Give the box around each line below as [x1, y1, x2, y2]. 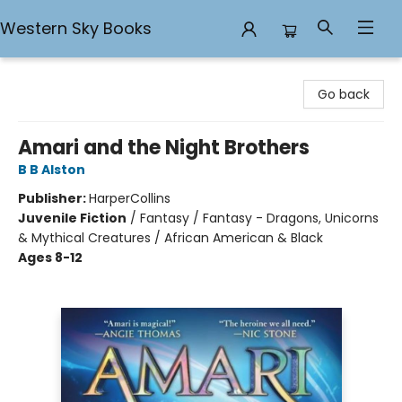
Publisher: [18, 189, 89, 207]
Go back [318, 85, 370, 103]
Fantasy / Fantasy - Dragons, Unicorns [140, 209, 379, 227]
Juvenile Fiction [18, 209, 127, 227]
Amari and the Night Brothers [18, 134, 310, 162]
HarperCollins [89, 189, 170, 207]
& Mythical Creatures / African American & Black [18, 229, 323, 247]
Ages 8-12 [18, 249, 83, 267]
